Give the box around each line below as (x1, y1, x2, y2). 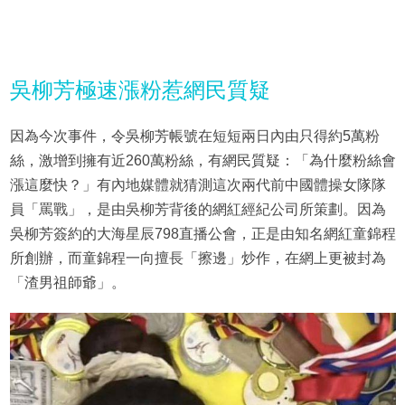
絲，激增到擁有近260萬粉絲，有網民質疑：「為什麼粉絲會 (9, 152, 396, 168)
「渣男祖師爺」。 (9, 274, 126, 290)
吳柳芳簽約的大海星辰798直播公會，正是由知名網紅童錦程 (9, 225, 396, 241)
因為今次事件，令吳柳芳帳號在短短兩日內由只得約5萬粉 (9, 127, 380, 144)
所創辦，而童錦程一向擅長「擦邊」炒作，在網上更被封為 (9, 250, 386, 266)
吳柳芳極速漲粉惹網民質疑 (9, 77, 270, 102)
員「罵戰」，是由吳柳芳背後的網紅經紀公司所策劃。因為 (9, 201, 386, 217)
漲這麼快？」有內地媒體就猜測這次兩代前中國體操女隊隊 (9, 176, 386, 193)
